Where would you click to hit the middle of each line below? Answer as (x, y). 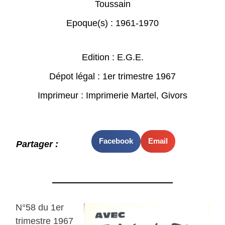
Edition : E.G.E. (113, 57)
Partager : (37, 144)
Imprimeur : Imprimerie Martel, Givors (113, 95)
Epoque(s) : (91, 23)
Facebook (116, 141)
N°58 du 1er (40, 208)
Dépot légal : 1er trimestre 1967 (113, 76)
